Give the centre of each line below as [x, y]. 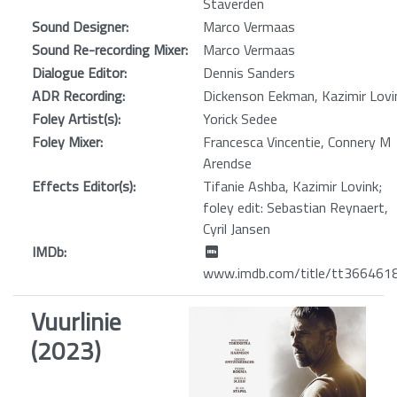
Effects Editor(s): [84, 187]
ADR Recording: [78, 96]
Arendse [227, 163]
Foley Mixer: [67, 142]
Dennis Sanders [249, 73]
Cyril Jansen [237, 229]
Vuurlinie [76, 322]
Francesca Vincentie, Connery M [297, 142]
